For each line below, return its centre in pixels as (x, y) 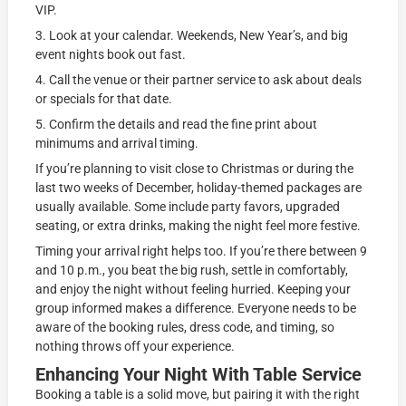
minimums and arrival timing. (117, 144)
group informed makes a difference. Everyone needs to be (196, 309)
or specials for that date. (104, 99)
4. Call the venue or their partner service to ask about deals (199, 80)
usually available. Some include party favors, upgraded (188, 207)
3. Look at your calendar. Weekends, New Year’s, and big (192, 36)
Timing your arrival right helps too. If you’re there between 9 (202, 251)
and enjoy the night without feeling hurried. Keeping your (193, 290)
